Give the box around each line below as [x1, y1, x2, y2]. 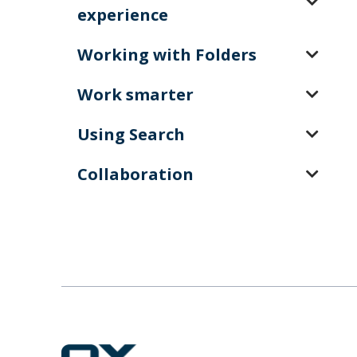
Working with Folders [77, 43, 257, 65]
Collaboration [77, 163, 194, 185]
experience [77, 3, 168, 25]
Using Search [77, 123, 185, 145]
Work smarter [77, 83, 194, 105]
